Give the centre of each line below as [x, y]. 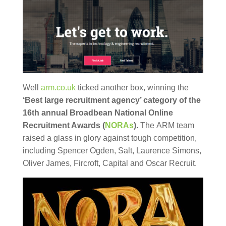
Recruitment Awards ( [64, 126]
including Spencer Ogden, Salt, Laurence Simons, [112, 151]
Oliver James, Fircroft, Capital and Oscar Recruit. [109, 163]
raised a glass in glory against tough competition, [109, 138]
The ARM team [167, 126]
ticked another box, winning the [132, 88]
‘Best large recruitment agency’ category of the [111, 100]
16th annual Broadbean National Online [98, 113]
